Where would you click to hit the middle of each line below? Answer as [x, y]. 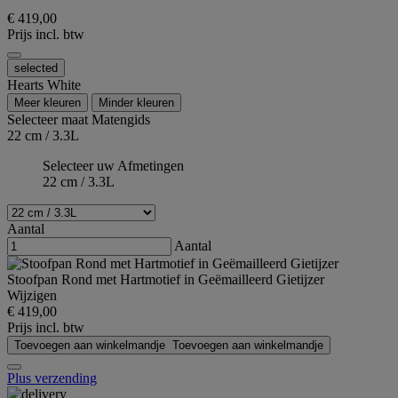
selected [36, 68]
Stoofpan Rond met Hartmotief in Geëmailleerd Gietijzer [166, 280]
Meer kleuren [48, 103]
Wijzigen [32, 296]
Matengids [121, 120]
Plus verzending [52, 378]
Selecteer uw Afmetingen [113, 166]
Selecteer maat [49, 120]
